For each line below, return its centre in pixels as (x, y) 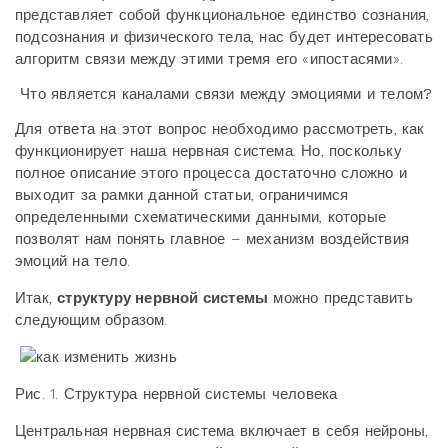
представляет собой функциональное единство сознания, (222, 15)
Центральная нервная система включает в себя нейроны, (222, 431)
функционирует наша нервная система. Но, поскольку (208, 151)
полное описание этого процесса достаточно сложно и (211, 173)
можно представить (340, 298)
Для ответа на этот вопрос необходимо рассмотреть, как (220, 129)
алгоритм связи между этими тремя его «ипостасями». (209, 59)
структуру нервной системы (163, 298)
